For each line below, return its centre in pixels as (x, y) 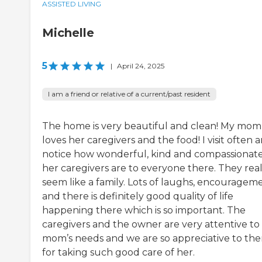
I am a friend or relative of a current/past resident (129, 94)
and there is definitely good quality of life (138, 196)
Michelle (68, 33)
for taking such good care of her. (118, 253)
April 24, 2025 (141, 66)
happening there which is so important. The (144, 211)
